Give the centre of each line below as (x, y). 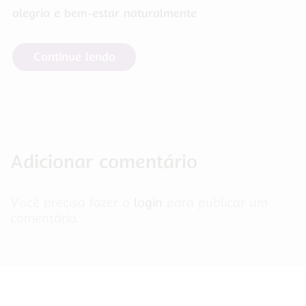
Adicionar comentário (104, 161)
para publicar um (215, 203)
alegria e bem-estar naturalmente (105, 13)
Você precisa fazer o (72, 203)
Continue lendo (74, 57)
